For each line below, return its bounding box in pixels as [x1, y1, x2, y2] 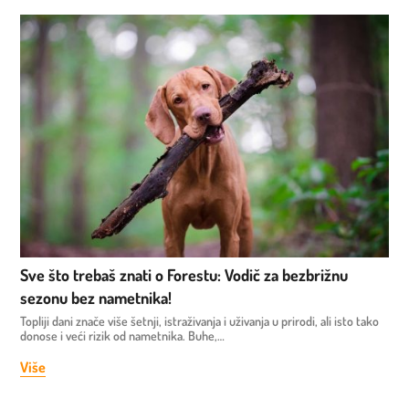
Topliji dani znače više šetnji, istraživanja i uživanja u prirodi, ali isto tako [20, 312, 380, 329]
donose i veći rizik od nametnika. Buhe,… [20, 327, 225, 343]
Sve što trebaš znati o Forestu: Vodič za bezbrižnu [20, 264, 349, 285]
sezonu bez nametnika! [20, 287, 176, 308]
